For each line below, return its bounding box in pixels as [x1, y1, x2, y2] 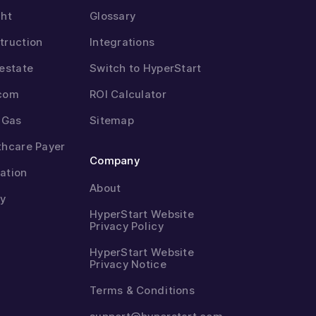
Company [90, 154, 140, 167]
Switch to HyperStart [90, 61, 202, 75]
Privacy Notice [90, 257, 166, 271]
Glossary [90, 9, 136, 23]
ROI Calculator [90, 87, 166, 101]
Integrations [90, 35, 155, 49]
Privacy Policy [90, 219, 164, 233]
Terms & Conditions [90, 284, 195, 297]
